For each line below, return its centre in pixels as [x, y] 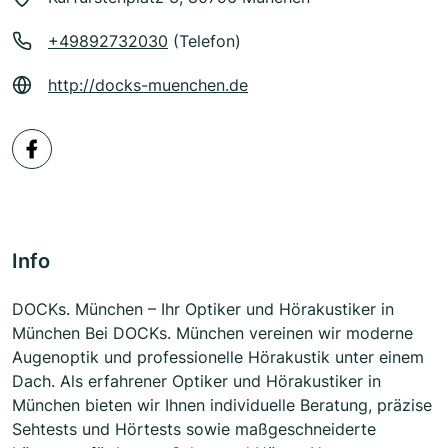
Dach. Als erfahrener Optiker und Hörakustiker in [196, 381]
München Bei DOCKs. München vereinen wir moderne [212, 333]
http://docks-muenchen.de [148, 85]
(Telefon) [204, 41]
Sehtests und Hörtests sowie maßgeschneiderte [194, 429]
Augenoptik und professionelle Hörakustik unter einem [218, 357]
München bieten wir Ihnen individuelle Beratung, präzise [222, 405]
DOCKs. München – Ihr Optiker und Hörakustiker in [203, 309]
